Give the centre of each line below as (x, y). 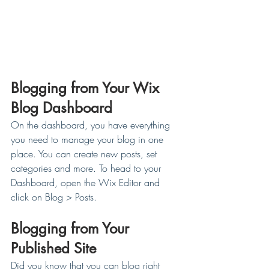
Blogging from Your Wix (87, 88)
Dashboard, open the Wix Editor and (87, 182)
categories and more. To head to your (87, 168)
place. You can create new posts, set (85, 153)
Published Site (53, 248)
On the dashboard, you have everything (92, 125)
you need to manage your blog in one (89, 139)
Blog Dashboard (62, 107)
